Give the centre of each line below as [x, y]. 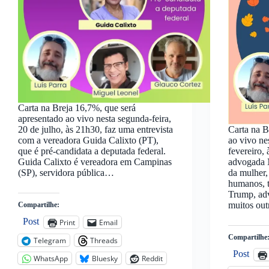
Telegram [50, 240]
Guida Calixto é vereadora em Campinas [95, 162]
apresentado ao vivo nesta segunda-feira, [95, 119]
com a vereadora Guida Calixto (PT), [88, 141]
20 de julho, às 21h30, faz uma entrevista [95, 130]
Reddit [152, 258]
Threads [104, 240]
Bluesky [105, 258]
